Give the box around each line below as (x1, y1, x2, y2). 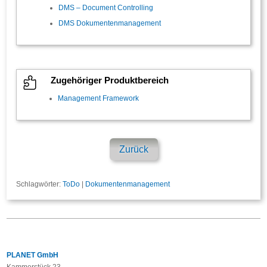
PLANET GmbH (7, 250, 59, 259)
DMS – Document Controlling (58, 4, 153, 13)
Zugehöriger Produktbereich (50, 75, 169, 86)
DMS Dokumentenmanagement (58, 19, 161, 28)
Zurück (119, 144, 148, 154)
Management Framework (57, 94, 139, 103)
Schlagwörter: (16, 179, 63, 188)
